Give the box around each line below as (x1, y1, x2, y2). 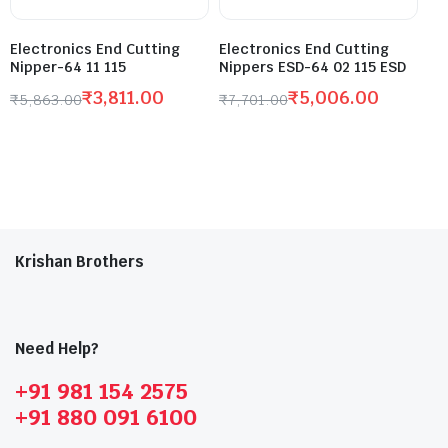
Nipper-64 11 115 (10, 57, 126, 76)
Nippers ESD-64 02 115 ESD (219, 57, 406, 76)
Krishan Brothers (15, 251, 144, 271)
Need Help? (15, 338, 99, 358)
